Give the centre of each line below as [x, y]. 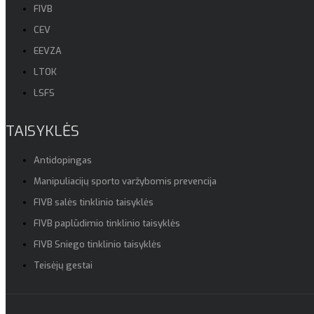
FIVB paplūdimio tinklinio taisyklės [107, 224]
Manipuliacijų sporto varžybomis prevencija [125, 182]
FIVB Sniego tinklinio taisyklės [97, 245]
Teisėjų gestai [63, 266]
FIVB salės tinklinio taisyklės [94, 203]
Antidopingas [63, 161]
